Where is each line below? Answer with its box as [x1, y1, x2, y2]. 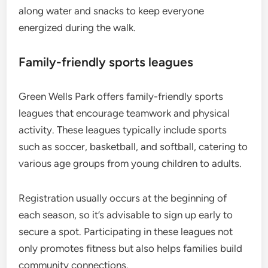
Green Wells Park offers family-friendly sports [19, 90, 224, 103]
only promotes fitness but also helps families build [19, 242, 243, 255]
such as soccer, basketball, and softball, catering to [19, 141, 248, 153]
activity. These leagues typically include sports [19, 124, 227, 136]
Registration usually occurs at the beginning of [19, 192, 227, 205]
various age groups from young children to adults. [19, 157, 242, 170]
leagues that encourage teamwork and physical [19, 107, 230, 120]
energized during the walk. [19, 22, 136, 34]
